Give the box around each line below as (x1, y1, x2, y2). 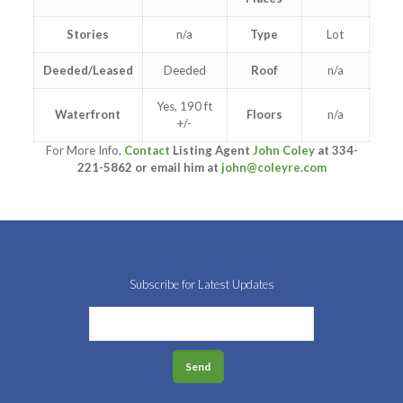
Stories (67, 27, 110, 42)
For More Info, (45, 143, 124, 158)
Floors (246, 107, 282, 122)
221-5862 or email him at (76, 160, 221, 175)
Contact (123, 143, 173, 158)
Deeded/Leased (42, 63, 133, 78)
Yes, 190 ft (157, 99, 213, 114)
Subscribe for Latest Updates (129, 277, 274, 291)
